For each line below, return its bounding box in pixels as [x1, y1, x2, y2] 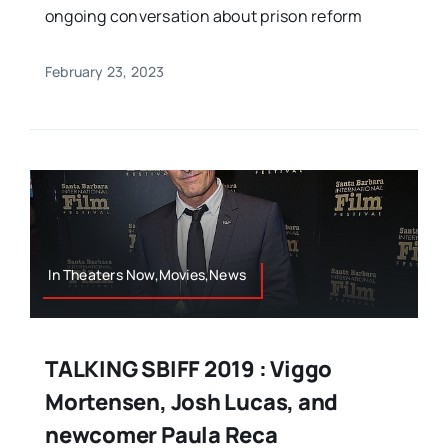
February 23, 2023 [44, 62, 165, 82]
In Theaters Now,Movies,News [48, 265, 247, 285]
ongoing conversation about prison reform [44, 5, 363, 28]
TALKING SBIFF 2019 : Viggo [44, 354, 333, 384]
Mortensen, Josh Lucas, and [44, 387, 339, 417]
